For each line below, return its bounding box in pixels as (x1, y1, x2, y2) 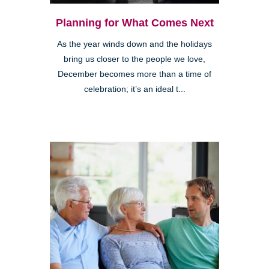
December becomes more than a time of (58, 70, 211, 79)
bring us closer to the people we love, (64, 55, 205, 64)
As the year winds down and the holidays (57, 40, 212, 49)
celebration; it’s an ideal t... (83, 85, 186, 94)
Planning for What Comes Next (55, 17, 214, 29)
